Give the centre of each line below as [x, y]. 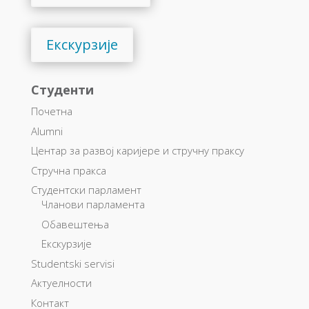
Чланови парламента [93, 204]
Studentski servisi [72, 263]
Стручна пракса [68, 170]
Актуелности [61, 283]
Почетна [51, 111]
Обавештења [75, 224]
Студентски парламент [86, 190]
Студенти [62, 90]
